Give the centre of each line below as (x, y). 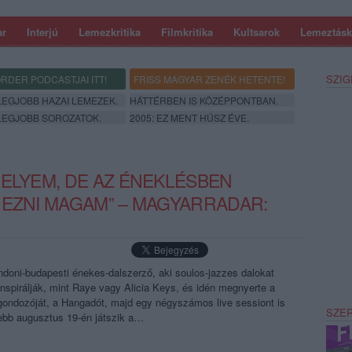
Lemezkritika (110, 32)
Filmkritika (187, 32)
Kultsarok (257, 32)
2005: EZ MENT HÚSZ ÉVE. (189, 117)
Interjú (42, 32)
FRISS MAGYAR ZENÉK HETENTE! (209, 79)
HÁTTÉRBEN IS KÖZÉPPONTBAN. (204, 100)
